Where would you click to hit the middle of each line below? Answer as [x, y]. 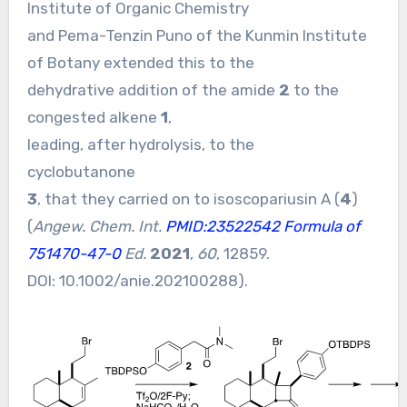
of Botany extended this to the [140, 62]
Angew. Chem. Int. [99, 226]
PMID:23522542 [222, 226]
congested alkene [94, 117]
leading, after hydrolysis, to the [140, 144]
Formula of [322, 226]
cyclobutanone [81, 171]
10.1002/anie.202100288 [148, 280]
